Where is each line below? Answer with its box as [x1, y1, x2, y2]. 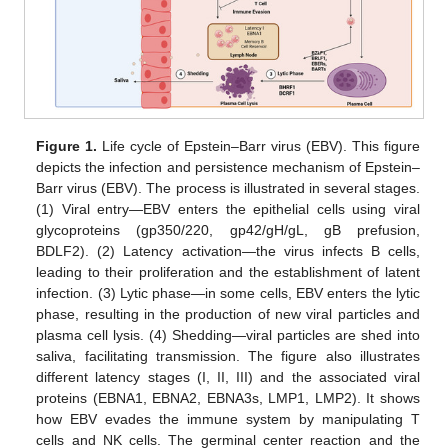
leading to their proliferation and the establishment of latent [36, 264, 420, 281]
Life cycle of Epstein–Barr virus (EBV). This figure [97, 138, 420, 155]
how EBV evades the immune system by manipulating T [36, 411, 420, 428]
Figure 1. [36, 138, 98, 155]
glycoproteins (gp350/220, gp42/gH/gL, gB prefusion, [36, 222, 420, 239]
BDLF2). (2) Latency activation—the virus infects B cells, [36, 243, 420, 260]
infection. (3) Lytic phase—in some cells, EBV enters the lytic [36, 285, 420, 302]
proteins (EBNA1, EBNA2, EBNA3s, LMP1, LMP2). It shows [36, 390, 420, 407]
